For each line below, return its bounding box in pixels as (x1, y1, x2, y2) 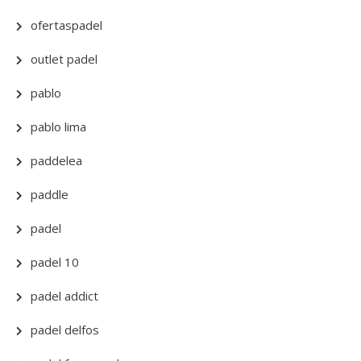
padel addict (31, 288, 98, 304)
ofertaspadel (31, 17, 102, 33)
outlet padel (31, 51, 98, 67)
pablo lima (31, 118, 86, 135)
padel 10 (31, 254, 79, 270)
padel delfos (31, 322, 99, 338)
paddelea (31, 152, 82, 168)
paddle (31, 186, 68, 202)
